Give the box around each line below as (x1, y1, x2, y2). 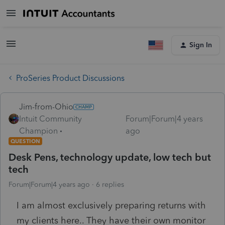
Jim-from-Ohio (19, 101, 73, 111)
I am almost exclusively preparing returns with (17, 199, 206, 211)
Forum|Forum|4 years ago (9, 180, 90, 189)
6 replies (96, 180, 124, 189)
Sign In (189, 41, 212, 49)
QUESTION (11, 137, 40, 145)
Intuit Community (19, 114, 82, 124)
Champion (19, 126, 58, 136)
